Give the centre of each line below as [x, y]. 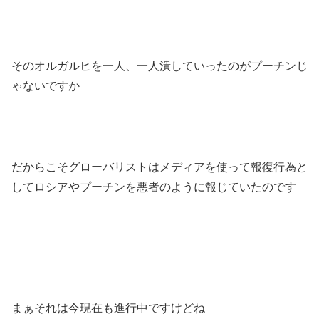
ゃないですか [46, 85]
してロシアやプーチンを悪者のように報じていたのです [154, 187]
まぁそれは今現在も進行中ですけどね [108, 308]
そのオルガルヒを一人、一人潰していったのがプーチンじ [159, 66]
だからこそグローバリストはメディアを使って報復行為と [159, 167]
